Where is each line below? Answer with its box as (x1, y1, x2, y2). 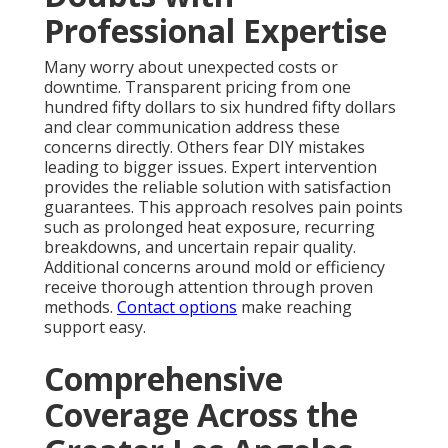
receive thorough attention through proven (44, 276, 373, 299)
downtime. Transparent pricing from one (44, 76, 351, 99)
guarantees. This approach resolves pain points (44, 196, 403, 219)
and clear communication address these (44, 116, 340, 139)
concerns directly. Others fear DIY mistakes (44, 136, 365, 159)
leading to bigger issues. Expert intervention (44, 156, 377, 179)
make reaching (237, 296, 352, 319)
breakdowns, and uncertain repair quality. (44, 236, 356, 259)
